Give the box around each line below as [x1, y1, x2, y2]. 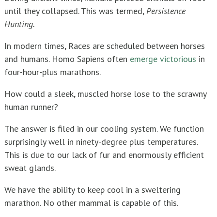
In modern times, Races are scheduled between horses [4, 40, 205, 52]
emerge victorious [130, 53, 196, 65]
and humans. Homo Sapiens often [4, 53, 130, 65]
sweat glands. [4, 162, 56, 174]
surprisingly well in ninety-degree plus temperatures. [4, 136, 198, 148]
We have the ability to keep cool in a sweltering [4, 184, 181, 196]
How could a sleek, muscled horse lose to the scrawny [4, 88, 206, 100]
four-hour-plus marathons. [4, 66, 101, 78]
